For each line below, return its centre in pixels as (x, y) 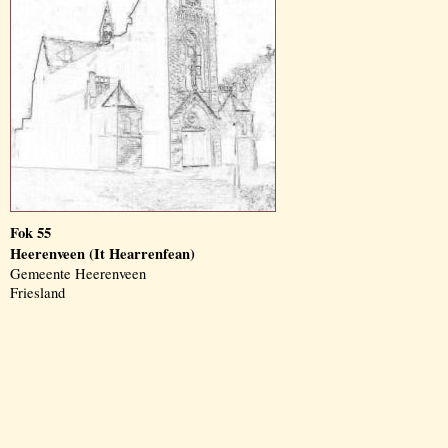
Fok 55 (30, 232)
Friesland (37, 292)
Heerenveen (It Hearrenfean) (102, 253)
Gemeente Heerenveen (78, 273)
